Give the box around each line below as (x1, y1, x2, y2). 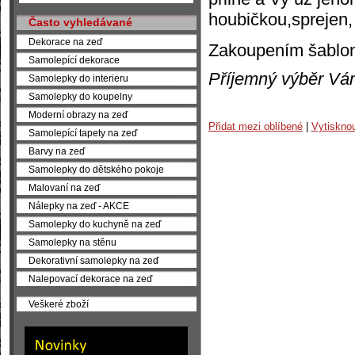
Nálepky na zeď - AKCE (28, 200, 129, 211)
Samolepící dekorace (28, 55, 120, 65)
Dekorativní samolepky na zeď (28, 255, 158, 265)
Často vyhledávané (28, 16, 132, 29)
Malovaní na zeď (28, 182, 100, 193)
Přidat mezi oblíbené (208, 120, 303, 132)
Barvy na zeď (28, 146, 85, 156)
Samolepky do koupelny (28, 91, 132, 101)
